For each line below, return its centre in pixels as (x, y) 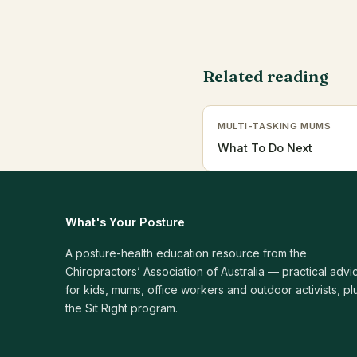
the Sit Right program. (122, 308)
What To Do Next (265, 148)
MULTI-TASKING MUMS (275, 126)
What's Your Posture (125, 222)
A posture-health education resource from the (186, 253)
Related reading (265, 76)
